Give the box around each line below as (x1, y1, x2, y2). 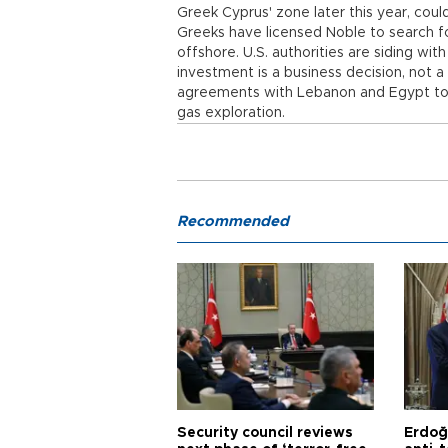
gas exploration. (177, 106, 285, 120)
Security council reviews (177, 426, 353, 440)
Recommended (177, 214, 289, 229)
